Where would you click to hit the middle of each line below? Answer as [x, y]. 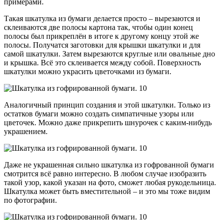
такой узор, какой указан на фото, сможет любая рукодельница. [110, 182]
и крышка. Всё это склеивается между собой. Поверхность [102, 62]
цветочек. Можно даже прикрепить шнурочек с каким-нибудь [108, 122]
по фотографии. [30, 200]
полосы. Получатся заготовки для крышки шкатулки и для [102, 45]
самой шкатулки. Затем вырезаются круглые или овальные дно [110, 54]
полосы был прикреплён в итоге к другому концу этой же [101, 36]
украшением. [26, 131]
